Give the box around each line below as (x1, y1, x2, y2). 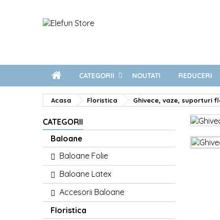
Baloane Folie (59, 151, 108, 161)
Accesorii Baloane (59, 187, 124, 197)
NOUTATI (132, 71, 161, 80)
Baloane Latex (59, 169, 111, 179)
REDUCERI (178, 71, 212, 80)
